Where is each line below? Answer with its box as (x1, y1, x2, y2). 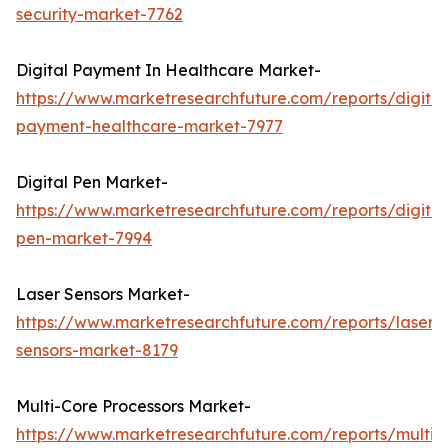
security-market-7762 (16, 4, 183, 25)
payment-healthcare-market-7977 (16, 116, 283, 137)
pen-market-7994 (16, 228, 152, 249)
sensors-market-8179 (16, 340, 178, 361)
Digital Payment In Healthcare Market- (16, 60, 321, 81)
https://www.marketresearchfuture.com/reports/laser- (16, 312, 441, 333)
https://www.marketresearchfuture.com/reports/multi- (16, 424, 441, 445)
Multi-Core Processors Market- (16, 396, 251, 417)
